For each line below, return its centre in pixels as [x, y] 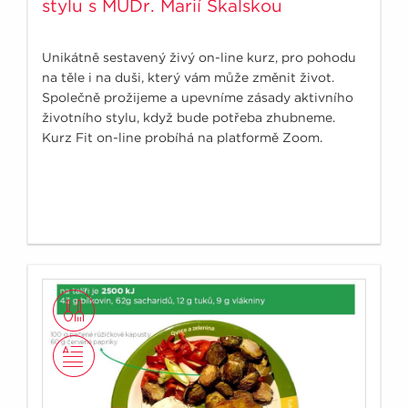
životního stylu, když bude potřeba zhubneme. [189, 117]
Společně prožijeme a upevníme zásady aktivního [198, 97]
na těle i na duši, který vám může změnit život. [188, 77]
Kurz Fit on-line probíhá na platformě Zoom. [182, 137]
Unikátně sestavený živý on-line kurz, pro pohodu [199, 57]
